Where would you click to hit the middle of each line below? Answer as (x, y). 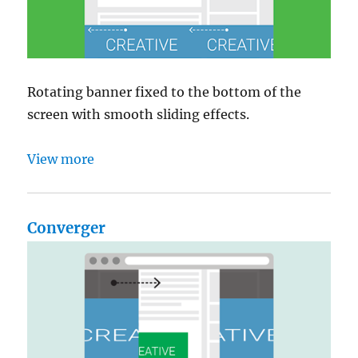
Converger (67, 229)
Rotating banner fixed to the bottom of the (165, 92)
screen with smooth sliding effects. (139, 115)
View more (61, 159)
